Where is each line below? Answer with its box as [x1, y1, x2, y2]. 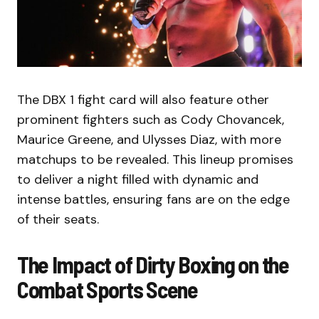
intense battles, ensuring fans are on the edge [17, 191, 290, 209]
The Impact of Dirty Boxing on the [17, 251, 289, 278]
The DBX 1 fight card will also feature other [17, 91, 269, 109]
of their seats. [17, 211, 99, 229]
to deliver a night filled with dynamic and [17, 171, 258, 189]
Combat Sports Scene [17, 276, 198, 303]
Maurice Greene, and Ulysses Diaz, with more [17, 131, 281, 149]
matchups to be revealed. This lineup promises [17, 151, 293, 169]
